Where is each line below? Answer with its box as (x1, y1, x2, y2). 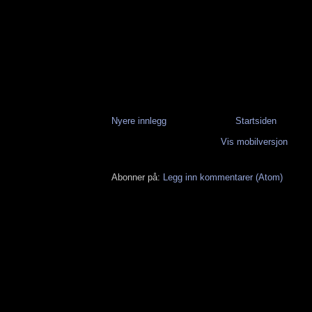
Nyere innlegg (111, 115, 166, 126)
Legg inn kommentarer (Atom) (163, 171, 283, 182)
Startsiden (235, 115, 276, 126)
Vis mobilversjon (221, 136, 288, 147)
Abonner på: (111, 171, 163, 182)
